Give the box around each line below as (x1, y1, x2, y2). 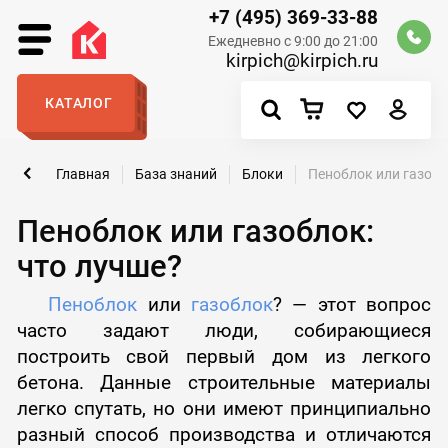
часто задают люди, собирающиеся (16, 318, 432, 342)
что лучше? (16, 247, 182, 285)
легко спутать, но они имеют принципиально (16, 396, 432, 420)
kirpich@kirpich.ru (226, 49, 379, 73)
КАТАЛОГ (45, 95, 113, 112)
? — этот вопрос (272, 292, 432, 316)
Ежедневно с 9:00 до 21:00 (208, 32, 379, 49)
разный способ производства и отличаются (16, 422, 432, 446)
